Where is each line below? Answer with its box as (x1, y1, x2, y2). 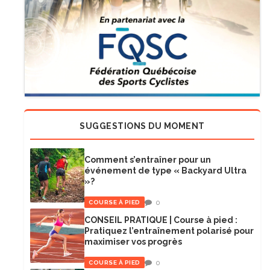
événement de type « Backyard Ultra (84, 165, 246, 175)
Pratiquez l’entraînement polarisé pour (84, 225, 254, 236)
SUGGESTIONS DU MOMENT (80, 121, 205, 131)
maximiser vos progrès (84, 236, 182, 246)
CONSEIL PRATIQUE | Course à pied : (84, 215, 237, 225)
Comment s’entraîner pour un (84, 154, 211, 165)
